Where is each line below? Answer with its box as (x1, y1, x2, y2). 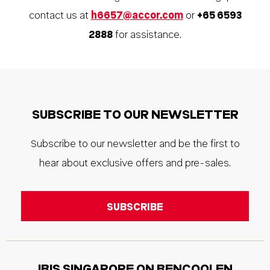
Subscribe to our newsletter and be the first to (30, 138, 240, 150)
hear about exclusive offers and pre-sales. (39, 157, 231, 169)
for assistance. (113, 29, 181, 41)
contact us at (28, 10, 91, 22)
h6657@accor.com (90, 10, 183, 22)
